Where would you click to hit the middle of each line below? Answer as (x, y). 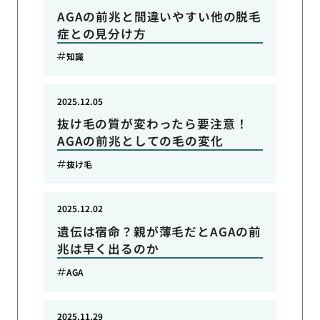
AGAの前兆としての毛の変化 (140, 141)
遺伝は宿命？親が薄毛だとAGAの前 (159, 231)
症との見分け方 (101, 33)
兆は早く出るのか (108, 248)
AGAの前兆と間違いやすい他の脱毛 (159, 16)
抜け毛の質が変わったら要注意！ (152, 124)
